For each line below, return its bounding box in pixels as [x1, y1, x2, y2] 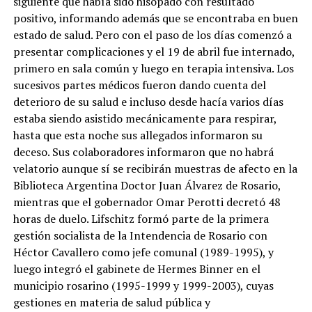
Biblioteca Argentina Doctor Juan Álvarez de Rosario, [13, 178, 281, 193]
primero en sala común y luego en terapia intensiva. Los [13, 61, 294, 76]
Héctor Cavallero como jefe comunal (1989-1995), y [13, 244, 274, 260]
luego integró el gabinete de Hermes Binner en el [13, 261, 260, 276]
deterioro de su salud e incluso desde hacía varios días [13, 94, 283, 109]
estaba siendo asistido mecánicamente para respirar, [13, 111, 276, 126]
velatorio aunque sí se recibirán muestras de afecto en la [13, 161, 297, 176]
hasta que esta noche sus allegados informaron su [13, 127, 263, 143]
